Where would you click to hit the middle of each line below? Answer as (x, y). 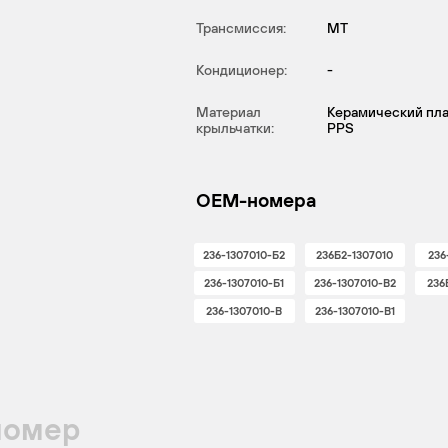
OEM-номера (256, 200)
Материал (228, 112)
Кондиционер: (241, 70)
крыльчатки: (235, 128)
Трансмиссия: (241, 28)
